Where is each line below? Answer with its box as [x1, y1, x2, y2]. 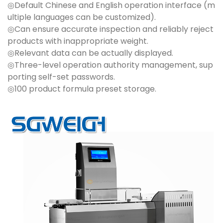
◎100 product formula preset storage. [7, 83, 156, 95]
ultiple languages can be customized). [7, 11, 156, 23]
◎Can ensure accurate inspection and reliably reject [7, 23, 214, 35]
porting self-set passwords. [7, 71, 115, 83]
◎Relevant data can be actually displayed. [7, 47, 173, 59]
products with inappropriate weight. [7, 35, 148, 47]
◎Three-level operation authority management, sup [7, 59, 213, 71]
